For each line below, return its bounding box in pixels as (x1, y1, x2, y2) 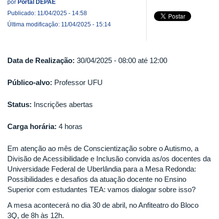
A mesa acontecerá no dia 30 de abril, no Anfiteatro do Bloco (7, 200, 198, 209)
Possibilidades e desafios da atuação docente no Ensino (7, 175, 186, 183)
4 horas (59, 122, 83, 131)
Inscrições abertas (34, 100, 93, 109)
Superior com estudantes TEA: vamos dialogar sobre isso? (7, 185, 196, 194)
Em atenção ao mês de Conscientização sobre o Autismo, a (7, 144, 198, 153)
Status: (7, 100, 34, 109)
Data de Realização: (7, 56, 77, 65)
